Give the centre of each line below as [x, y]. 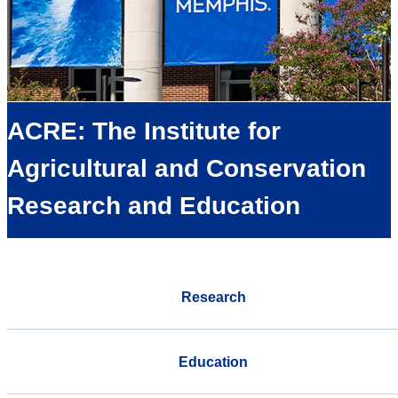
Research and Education [154, 206]
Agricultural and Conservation [187, 169]
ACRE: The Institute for [144, 131]
